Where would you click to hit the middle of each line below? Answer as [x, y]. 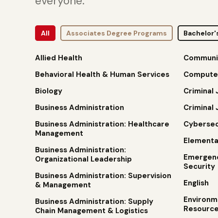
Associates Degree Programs [117, 33]
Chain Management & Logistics [91, 211]
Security [199, 166]
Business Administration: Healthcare [102, 124]
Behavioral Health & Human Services [102, 74]
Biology [49, 91]
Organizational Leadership [83, 159]
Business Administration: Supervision [103, 176]
